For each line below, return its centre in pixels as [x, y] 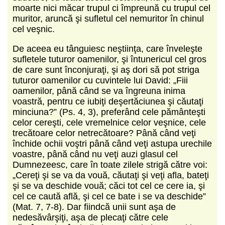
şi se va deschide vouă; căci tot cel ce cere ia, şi [109, 186]
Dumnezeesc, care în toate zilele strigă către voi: [110, 164]
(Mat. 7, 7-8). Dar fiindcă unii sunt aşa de [94, 207]
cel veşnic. [34, 29]
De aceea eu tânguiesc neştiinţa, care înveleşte [107, 48]
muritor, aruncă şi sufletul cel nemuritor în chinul [108, 18]
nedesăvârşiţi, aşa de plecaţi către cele [90, 217]
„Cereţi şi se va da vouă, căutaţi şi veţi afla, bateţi [111, 175]
